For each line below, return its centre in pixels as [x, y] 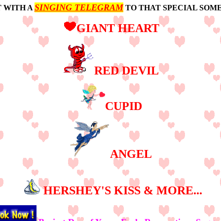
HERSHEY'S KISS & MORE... [123, 190]
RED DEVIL [126, 71]
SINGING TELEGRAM [79, 7]
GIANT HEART [118, 28]
